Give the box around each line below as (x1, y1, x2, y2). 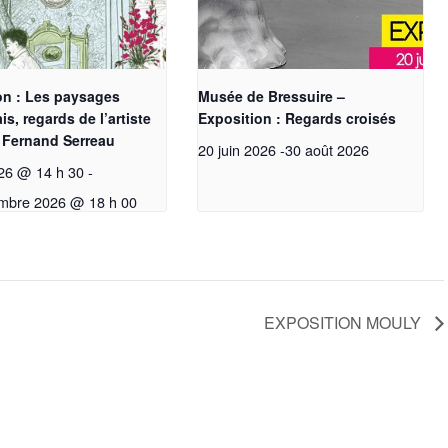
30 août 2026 (285, 138, 370, 160)
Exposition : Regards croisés (198, 107, 397, 128)
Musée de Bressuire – (198, 85, 346, 106)
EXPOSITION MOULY (264, 310, 425, 334)
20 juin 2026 (198, 138, 277, 160)
